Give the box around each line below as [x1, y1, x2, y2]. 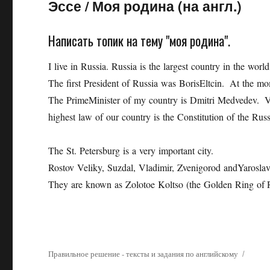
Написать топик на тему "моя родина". [48, 31, 231, 51]
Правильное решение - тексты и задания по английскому [48, 248, 239, 260]
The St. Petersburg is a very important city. [48, 144, 217, 157]
